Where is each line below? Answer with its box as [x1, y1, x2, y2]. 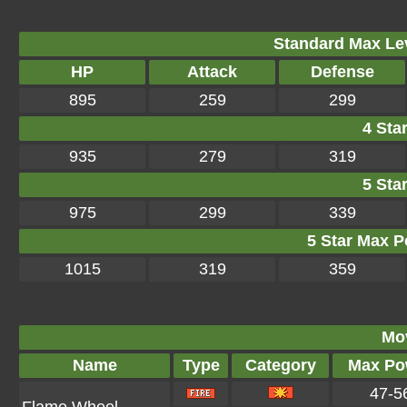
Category [244, 356, 316, 374]
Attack [187, 63, 237, 81]
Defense [310, 63, 374, 81]
